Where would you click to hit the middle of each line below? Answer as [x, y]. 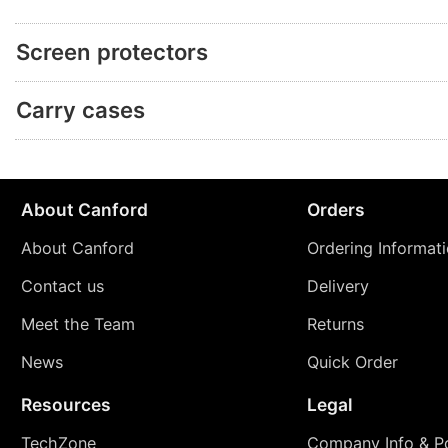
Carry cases [80, 110]
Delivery [337, 286]
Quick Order [352, 362]
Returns [335, 324]
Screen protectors [112, 52]
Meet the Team [77, 324]
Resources [65, 405]
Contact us [62, 286]
